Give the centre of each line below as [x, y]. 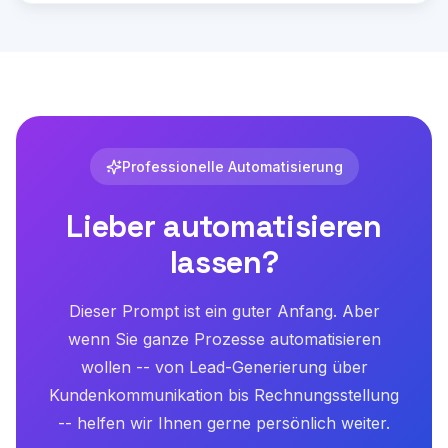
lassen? [224, 262]
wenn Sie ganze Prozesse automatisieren [224, 339]
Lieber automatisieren [224, 226]
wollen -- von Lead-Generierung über [224, 367]
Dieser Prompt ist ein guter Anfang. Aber [224, 311]
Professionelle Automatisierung [232, 166]
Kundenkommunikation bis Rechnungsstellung [224, 395]
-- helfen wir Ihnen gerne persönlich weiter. [224, 423]
